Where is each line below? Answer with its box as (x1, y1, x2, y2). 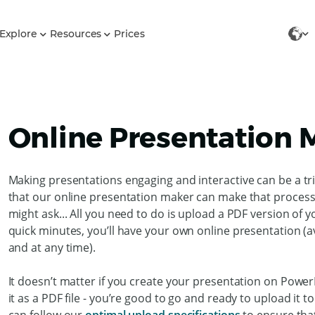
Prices (114, 27, 145, 40)
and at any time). (8, 240, 96, 255)
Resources (50, 27, 105, 40)
